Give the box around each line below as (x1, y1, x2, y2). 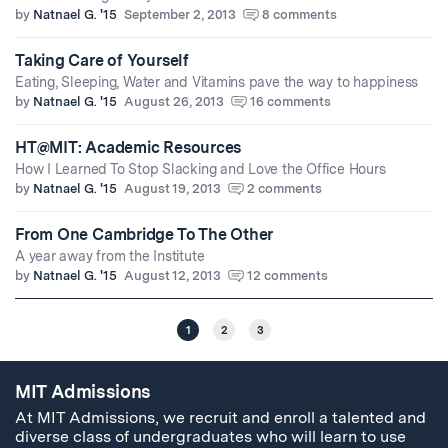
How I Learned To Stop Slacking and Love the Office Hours (15, 161, 386, 178)
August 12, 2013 (124, 268, 221, 284)
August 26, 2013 (124, 94, 224, 110)
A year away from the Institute (15, 248, 205, 265)
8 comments (262, 7, 337, 23)
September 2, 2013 (124, 7, 236, 23)
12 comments (247, 268, 328, 284)
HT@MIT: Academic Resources (15, 138, 242, 158)
